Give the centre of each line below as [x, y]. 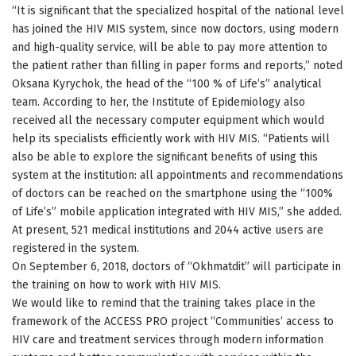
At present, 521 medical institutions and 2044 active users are [168, 230]
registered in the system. [75, 248]
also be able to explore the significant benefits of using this [165, 157]
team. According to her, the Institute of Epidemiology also [159, 102]
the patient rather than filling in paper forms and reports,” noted [177, 65]
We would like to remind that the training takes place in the [164, 303]
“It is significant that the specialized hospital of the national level [178, 10]
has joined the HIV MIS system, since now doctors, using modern [175, 29]
